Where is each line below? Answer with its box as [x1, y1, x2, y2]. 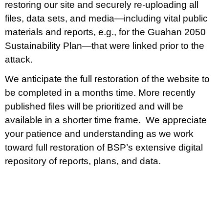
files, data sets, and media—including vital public [5, 13, 208, 23]
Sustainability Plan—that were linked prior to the [5, 41, 204, 51]
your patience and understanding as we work [5, 129, 194, 139]
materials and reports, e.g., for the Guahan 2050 [5, 27, 206, 37]
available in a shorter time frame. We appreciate [5, 115, 207, 125]
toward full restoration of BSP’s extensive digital [5, 142, 203, 153]
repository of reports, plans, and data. [5, 156, 163, 166]
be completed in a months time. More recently [5, 88, 196, 98]
